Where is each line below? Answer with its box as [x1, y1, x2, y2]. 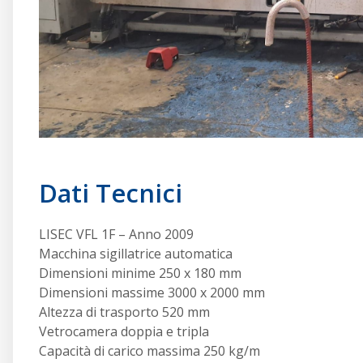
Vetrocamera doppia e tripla [39, 322, 209, 340]
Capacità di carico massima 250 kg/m [39, 342, 260, 360]
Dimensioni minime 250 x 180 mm [39, 264, 241, 282]
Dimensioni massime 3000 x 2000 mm [39, 284, 265, 301]
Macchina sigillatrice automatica [39, 245, 233, 263]
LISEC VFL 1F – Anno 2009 [39, 225, 194, 243]
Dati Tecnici [39, 176, 182, 210]
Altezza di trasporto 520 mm [39, 303, 210, 321]
